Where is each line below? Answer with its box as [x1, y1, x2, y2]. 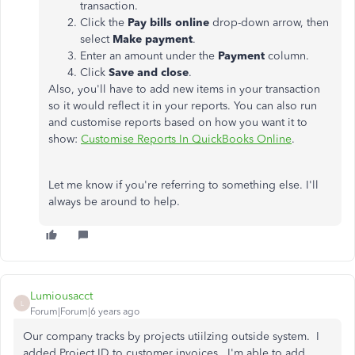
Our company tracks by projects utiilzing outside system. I [23, 330, 319, 343]
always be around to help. [48, 195, 180, 208]
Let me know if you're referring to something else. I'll [48, 178, 319, 192]
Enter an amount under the [80, 49, 218, 63]
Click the [80, 16, 128, 29]
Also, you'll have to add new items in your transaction [48, 82, 320, 96]
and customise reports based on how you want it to [48, 116, 307, 129]
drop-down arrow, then [209, 16, 329, 29]
